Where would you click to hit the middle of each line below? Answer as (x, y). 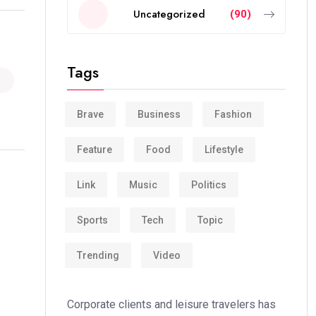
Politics (209, 184)
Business (159, 114)
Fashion (233, 114)
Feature (95, 149)
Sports (92, 220)
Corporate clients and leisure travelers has (171, 304)
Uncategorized (169, 14)
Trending (98, 255)
